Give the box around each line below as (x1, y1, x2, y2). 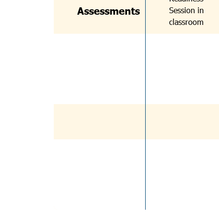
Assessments (77, 4, 140, 17)
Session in (169, 5, 204, 15)
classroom (169, 17, 203, 27)
